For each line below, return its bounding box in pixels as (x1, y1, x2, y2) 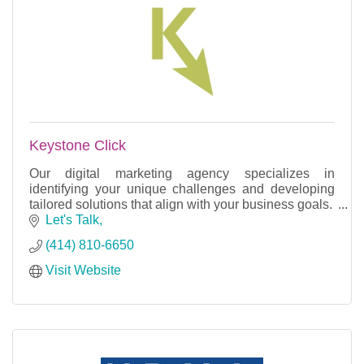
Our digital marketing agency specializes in (29, 167, 335, 181)
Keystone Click (29, 137, 126, 154)
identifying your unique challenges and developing (29, 182, 335, 197)
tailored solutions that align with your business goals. (29, 197, 332, 212)
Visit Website (45, 263, 121, 278)
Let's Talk (45, 213, 99, 227)
